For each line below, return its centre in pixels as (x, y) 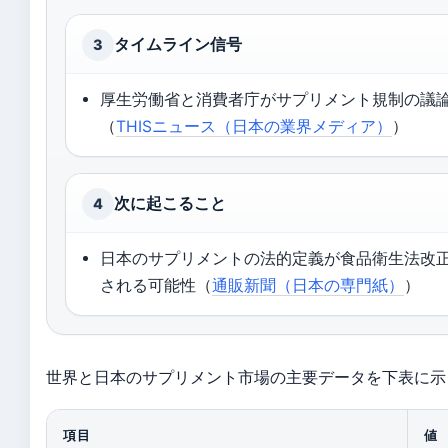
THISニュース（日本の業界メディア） (254, 126)
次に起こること (170, 203)
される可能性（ (156, 285)
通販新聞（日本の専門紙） (308, 285)
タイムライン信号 (178, 44)
